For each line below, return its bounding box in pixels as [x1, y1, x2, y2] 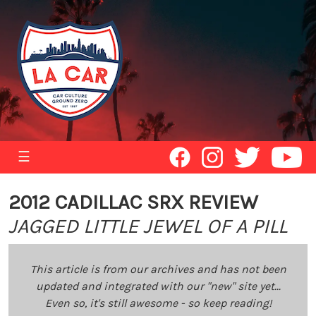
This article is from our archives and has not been [30, 262, 286, 276]
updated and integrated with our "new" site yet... [35, 279, 281, 293]
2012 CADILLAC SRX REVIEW [8, 190, 258, 214]
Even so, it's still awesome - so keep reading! [44, 296, 272, 310]
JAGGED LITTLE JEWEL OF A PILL [8, 214, 287, 238]
